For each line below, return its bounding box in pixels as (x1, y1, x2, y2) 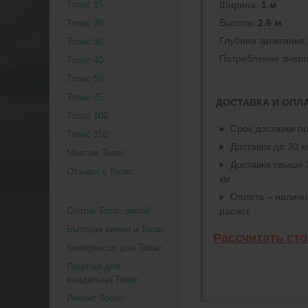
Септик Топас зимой (67, 206, 150, 216)
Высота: (219, 16, 258, 28)
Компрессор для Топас (67, 243, 162, 253)
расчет (219, 205, 250, 217)
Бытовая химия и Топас (67, 224, 165, 234)
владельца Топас (67, 274, 139, 285)
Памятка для (67, 261, 120, 272)
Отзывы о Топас (67, 166, 133, 177)
